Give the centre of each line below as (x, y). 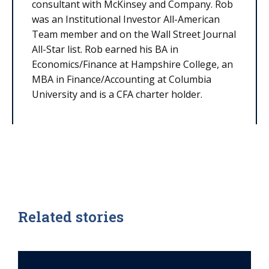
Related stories (71, 217)
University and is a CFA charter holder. (117, 95)
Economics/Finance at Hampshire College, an (132, 65)
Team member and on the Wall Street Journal (134, 35)
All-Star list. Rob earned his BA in (105, 50)
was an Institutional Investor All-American (126, 20)
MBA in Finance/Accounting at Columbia (122, 80)
